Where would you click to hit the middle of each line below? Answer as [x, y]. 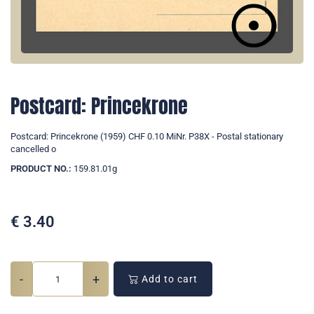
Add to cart [168, 279]
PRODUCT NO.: [41, 169]
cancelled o [33, 149]
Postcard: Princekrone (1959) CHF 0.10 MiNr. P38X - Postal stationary [147, 137]
